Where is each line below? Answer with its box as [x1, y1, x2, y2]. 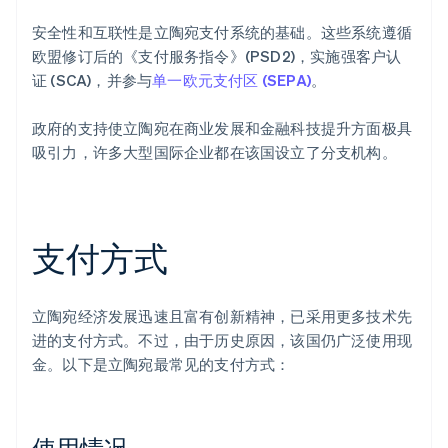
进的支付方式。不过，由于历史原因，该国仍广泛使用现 [32, 330, 413, 351]
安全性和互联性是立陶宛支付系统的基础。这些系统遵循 [32, 22, 413, 43]
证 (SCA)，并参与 [32, 70, 153, 91]
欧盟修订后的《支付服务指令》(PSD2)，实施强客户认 [32, 46, 402, 67]
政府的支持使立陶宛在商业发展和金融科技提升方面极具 [32, 118, 413, 139]
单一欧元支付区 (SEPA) [152, 70, 312, 91]
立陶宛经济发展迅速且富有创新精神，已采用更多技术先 [32, 306, 413, 327]
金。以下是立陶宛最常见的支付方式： [32, 354, 291, 375]
